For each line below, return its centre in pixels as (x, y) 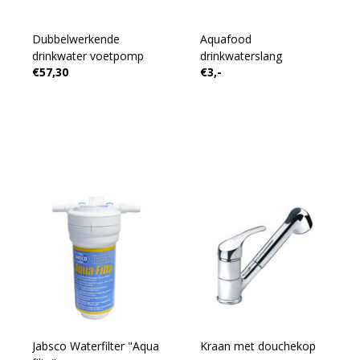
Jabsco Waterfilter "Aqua (95, 346)
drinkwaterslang (241, 56)
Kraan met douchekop (258, 346)
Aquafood (225, 39)
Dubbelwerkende (76, 39)
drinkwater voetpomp (88, 56)
